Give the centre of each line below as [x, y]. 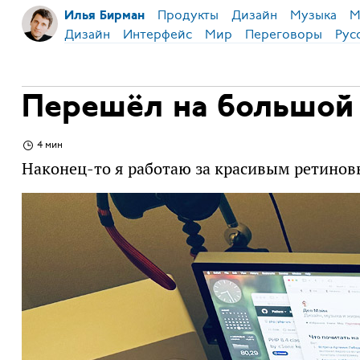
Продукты [188, 15]
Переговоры [283, 34]
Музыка [313, 15]
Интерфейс [157, 34]
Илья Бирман [104, 16]
